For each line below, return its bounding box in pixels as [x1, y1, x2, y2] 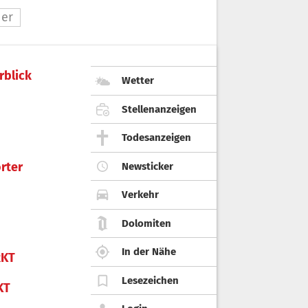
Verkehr [122, 188, 159, 201]
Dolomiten [122, 217, 171, 230]
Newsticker [122, 159, 173, 173]
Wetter [122, 74, 154, 87]
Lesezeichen [122, 274, 179, 287]
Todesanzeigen [122, 131, 191, 144]
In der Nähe [122, 245, 176, 258]
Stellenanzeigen [122, 102, 197, 115]
